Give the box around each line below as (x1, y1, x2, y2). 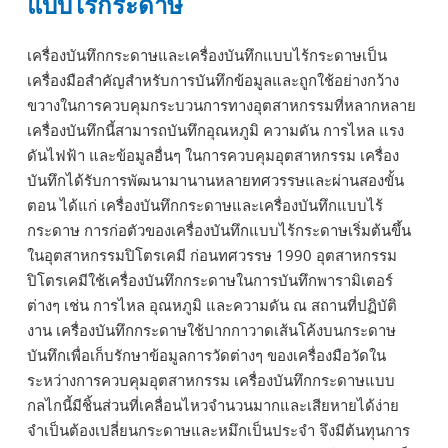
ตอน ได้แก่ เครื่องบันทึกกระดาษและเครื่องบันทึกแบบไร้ (27, 194, 383, 215)
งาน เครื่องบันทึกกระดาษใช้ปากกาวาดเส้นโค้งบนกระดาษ (27, 319, 396, 340)
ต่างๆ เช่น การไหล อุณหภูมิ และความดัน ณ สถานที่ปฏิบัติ (27, 294, 397, 315)
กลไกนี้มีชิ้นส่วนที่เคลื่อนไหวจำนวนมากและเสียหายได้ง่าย (27, 394, 399, 415)
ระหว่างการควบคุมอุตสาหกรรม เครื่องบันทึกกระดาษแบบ (27, 369, 395, 390)
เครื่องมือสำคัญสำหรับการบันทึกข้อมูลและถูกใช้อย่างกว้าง (27, 69, 399, 90)
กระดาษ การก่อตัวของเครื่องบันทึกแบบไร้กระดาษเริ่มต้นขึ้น (27, 219, 411, 240)
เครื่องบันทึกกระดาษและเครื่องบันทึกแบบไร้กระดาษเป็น (27, 44, 387, 65)
